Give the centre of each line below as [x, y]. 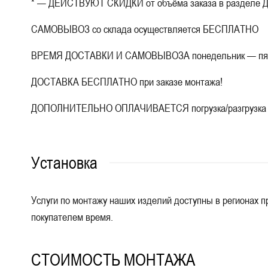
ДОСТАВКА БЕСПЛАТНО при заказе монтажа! [127, 82]
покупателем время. [72, 217]
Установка [64, 163]
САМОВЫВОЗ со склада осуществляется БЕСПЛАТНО [145, 29]
